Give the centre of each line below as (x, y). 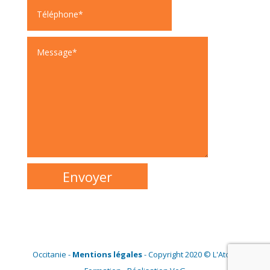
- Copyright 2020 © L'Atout (190, 255)
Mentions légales (107, 255)
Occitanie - (52, 255)
